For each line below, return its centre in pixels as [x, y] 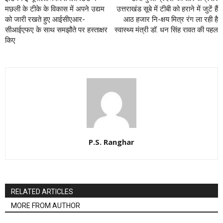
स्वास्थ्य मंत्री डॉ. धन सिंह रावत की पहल [166, 30]
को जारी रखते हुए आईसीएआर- [45, 19]
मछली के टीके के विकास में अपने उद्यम [55, 9]
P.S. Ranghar [111, 142]
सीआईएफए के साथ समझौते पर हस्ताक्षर [56, 30]
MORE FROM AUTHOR [46, 205]
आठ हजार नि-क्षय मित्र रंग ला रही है [171, 19]
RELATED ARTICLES [42, 191]
